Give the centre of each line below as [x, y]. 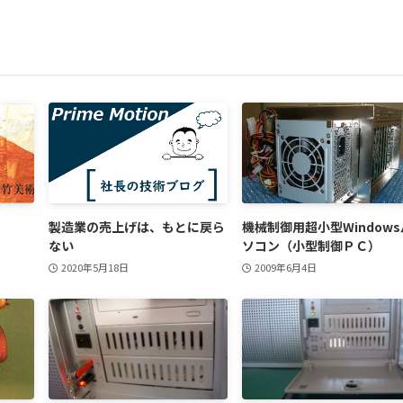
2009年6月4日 [285, 267]
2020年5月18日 [94, 267]
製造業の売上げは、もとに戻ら [137, 226]
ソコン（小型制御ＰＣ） [311, 245]
